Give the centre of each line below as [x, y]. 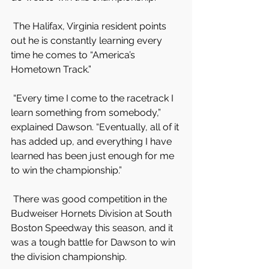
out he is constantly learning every [88, 41]
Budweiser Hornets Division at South [92, 213]
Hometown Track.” [51, 69]
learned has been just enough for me [94, 156]
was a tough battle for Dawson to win [94, 242]
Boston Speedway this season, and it [93, 228]
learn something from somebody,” [87, 113]
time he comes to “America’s [74, 55]
